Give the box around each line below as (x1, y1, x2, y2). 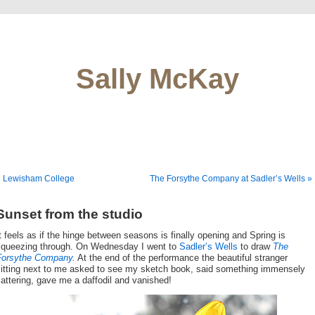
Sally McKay (76, 63, 239, 94)
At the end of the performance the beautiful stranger (75, 252, 288, 263)
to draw (238, 241, 273, 252)
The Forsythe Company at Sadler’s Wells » (150, 174, 312, 184)
